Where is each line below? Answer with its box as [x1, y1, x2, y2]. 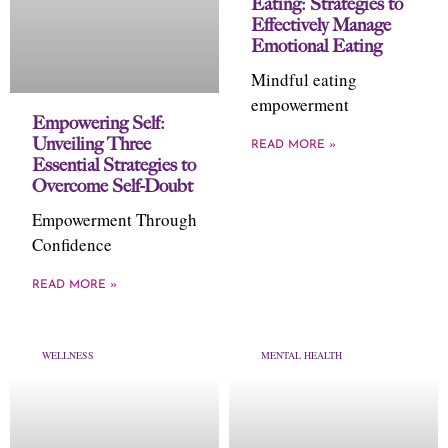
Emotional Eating [251, 35, 382, 57]
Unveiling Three [32, 133, 151, 155]
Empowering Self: [32, 112, 165, 134]
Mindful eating [251, 68, 357, 91]
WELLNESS [42, 348, 94, 362]
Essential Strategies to [32, 154, 196, 176]
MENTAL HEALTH [261, 348, 342, 362]
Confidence [32, 233, 112, 256]
